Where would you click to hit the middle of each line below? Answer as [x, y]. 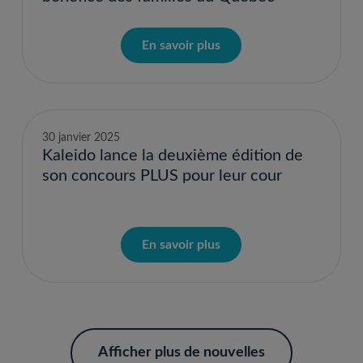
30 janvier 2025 [81, 138]
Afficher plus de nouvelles [181, 352]
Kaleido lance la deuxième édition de [172, 156]
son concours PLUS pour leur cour [162, 176]
